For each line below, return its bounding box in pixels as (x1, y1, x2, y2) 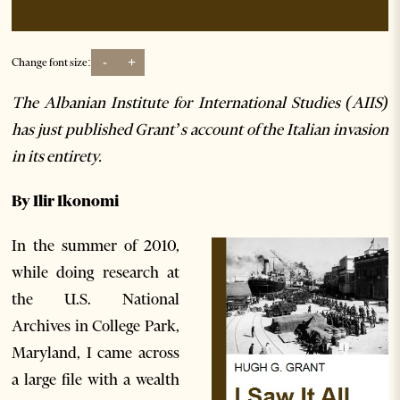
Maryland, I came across (12, 342, 179, 362)
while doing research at (12, 262, 179, 282)
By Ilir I (12, 190, 63, 211)
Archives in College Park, (12, 315, 179, 336)
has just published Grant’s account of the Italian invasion (12, 119, 388, 139)
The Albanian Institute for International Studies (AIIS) (12, 92, 388, 112)
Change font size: (12, 55, 92, 70)
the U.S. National (12, 288, 179, 309)
